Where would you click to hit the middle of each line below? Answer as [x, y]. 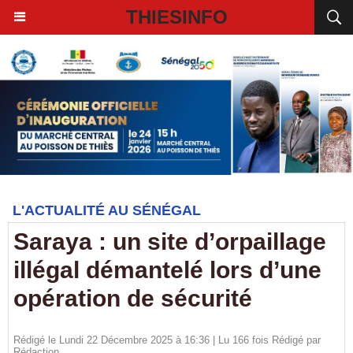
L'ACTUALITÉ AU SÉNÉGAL [107, 210]
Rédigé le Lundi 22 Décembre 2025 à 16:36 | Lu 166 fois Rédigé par [167, 340]
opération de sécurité [133, 298]
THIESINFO [176, 17]
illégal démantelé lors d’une [167, 270]
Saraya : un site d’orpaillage [170, 242]
